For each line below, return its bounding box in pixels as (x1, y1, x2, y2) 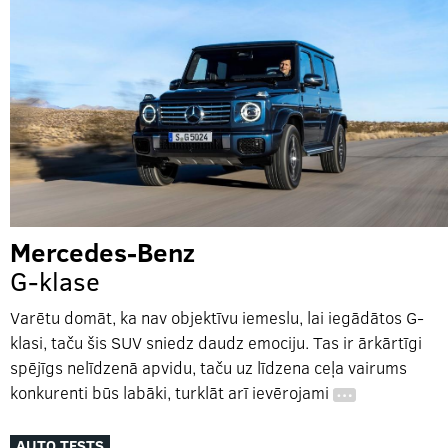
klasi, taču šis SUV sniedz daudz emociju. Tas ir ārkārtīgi (10, 331, 422, 355)
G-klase (10, 263, 100, 299)
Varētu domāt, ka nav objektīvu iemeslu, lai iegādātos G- (10, 306, 424, 330)
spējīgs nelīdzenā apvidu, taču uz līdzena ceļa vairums (10, 356, 407, 380)
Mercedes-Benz (10, 234, 195, 270)
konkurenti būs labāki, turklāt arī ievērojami (10, 381, 333, 405)
